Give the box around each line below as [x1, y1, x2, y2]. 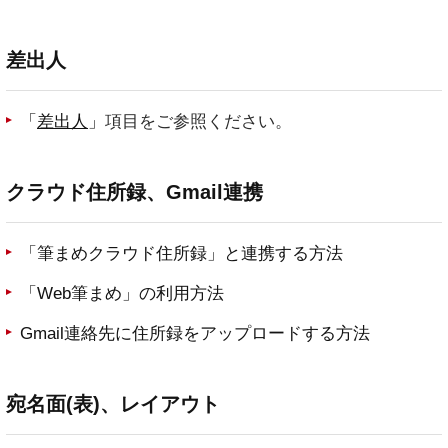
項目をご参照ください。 [105, 112, 292, 132]
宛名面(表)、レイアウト [6, 393, 220, 416]
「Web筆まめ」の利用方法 [20, 284, 224, 304]
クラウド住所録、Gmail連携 [6, 181, 263, 204]
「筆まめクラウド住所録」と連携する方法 [20, 244, 343, 264]
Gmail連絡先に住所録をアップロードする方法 [20, 324, 370, 344]
